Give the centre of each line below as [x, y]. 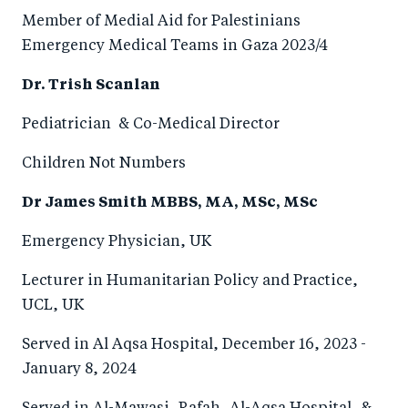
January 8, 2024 [79, 370]
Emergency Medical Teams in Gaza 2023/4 [175, 46]
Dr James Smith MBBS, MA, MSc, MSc [170, 203]
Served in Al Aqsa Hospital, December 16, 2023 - [194, 345]
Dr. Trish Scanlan [92, 86]
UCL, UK [53, 306]
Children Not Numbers [106, 164]
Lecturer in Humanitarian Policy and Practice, [190, 281]
